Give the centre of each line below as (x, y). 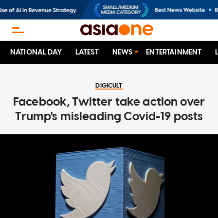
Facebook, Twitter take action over (109, 102)
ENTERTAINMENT (174, 52)
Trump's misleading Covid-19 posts (109, 116)
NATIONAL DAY (36, 52)
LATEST (87, 52)
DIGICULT (109, 86)
